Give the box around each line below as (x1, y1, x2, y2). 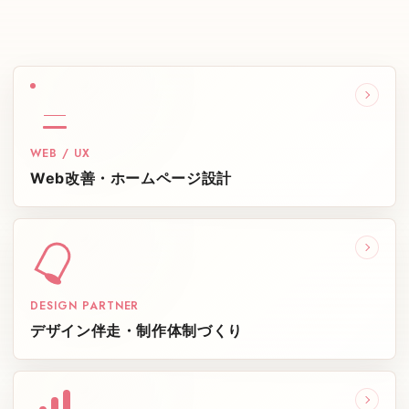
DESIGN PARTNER (30, 298, 140, 315)
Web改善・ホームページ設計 (30, 169, 232, 188)
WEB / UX (30, 145, 90, 163)
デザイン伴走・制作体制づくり (30, 321, 243, 341)
